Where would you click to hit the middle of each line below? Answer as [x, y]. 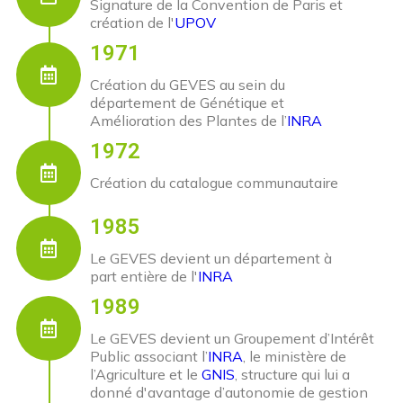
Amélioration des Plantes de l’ [188, 121]
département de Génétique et [187, 103]
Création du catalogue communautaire [214, 183]
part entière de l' [144, 277]
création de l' [132, 23]
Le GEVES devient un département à [211, 259]
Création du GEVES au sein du [188, 85]
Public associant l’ [149, 357]
